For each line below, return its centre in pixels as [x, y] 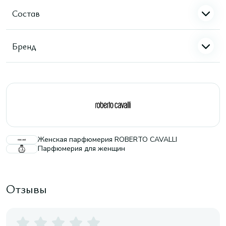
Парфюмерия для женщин [81, 149]
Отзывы [26, 189]
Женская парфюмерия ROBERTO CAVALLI [107, 139]
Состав [26, 13]
